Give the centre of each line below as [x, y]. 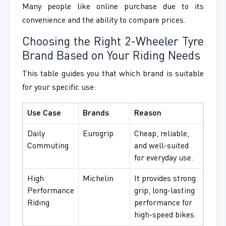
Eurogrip [98, 134]
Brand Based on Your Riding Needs [111, 57]
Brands [96, 114]
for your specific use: [59, 88]
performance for [163, 204]
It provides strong [165, 179]
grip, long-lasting [164, 191]
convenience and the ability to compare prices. [104, 21]
